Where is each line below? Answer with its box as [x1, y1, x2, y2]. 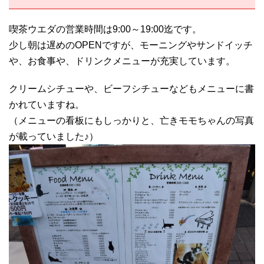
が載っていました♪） [9, 131, 98, 141]
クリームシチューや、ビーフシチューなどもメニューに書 [9, 83, 254, 94]
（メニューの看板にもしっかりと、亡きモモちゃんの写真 [9, 115, 254, 126]
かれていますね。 [9, 99, 84, 110]
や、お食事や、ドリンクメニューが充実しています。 [9, 55, 235, 66]
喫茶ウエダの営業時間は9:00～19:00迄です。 [9, 24, 202, 34]
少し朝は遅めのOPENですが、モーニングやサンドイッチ [9, 39, 253, 50]
